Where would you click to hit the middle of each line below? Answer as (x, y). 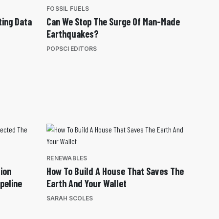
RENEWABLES (67, 158)
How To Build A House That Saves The (115, 171)
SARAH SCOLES (70, 198)
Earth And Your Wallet (87, 184)
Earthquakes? (73, 34)
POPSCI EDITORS (72, 49)
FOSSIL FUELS (68, 9)
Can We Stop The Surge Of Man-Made (113, 22)
